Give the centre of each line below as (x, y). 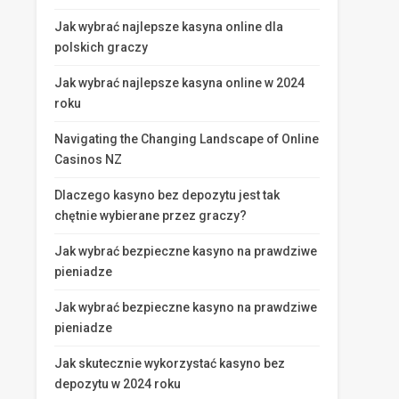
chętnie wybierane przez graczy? (151, 216)
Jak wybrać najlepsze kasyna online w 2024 (179, 83)
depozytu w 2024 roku (118, 384)
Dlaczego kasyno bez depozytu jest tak (167, 195)
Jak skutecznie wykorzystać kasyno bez (170, 363)
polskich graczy (101, 47)
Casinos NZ (88, 159)
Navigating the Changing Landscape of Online (187, 139)
